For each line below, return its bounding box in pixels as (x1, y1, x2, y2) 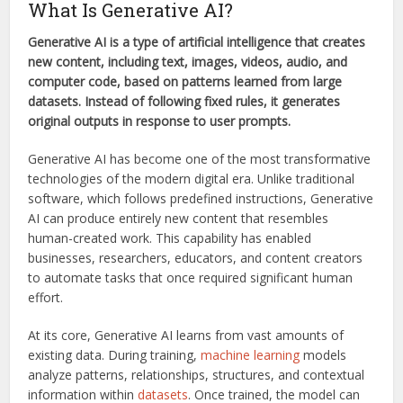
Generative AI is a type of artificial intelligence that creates (28, 32, 366, 50)
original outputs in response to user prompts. (28, 112, 291, 130)
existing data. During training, (28, 345, 201, 363)
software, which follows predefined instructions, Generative (28, 189, 374, 207)
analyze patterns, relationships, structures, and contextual (28, 365, 365, 383)
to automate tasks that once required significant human (28, 268, 354, 286)
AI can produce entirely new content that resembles (28, 209, 329, 227)
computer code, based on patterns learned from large (28, 72, 343, 90)
